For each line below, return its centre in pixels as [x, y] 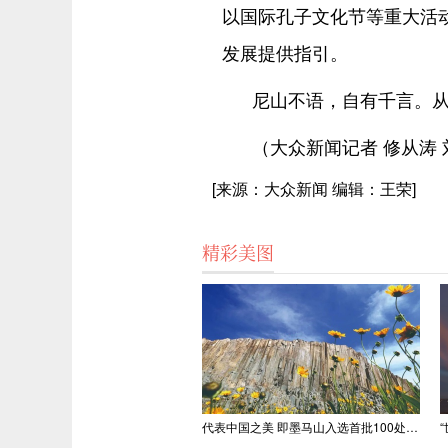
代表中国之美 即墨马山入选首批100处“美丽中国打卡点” [412, 426]
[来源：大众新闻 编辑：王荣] [314, 188]
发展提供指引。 [285, 52]
